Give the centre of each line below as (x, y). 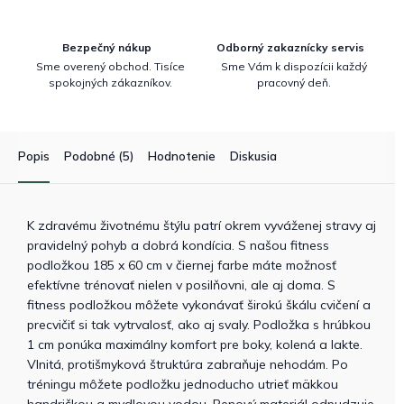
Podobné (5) (99, 156)
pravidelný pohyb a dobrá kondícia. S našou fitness (178, 245)
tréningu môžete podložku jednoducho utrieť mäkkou (183, 384)
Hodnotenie (182, 156)
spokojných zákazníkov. (110, 82)
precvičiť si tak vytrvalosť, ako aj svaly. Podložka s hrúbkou (199, 324)
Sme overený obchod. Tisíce (110, 66)
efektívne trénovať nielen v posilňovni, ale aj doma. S (181, 285)
